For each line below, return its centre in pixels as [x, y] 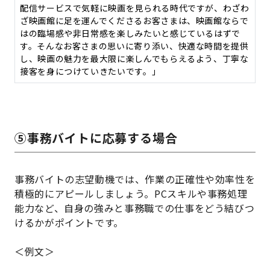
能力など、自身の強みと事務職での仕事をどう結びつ [135, 208]
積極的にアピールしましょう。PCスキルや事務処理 [131, 194]
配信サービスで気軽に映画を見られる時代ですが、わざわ [135, 8]
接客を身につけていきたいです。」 [90, 71]
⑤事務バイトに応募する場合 [96, 138]
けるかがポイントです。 [69, 223]
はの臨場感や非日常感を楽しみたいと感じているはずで [130, 33]
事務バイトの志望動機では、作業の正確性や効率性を [135, 179]
